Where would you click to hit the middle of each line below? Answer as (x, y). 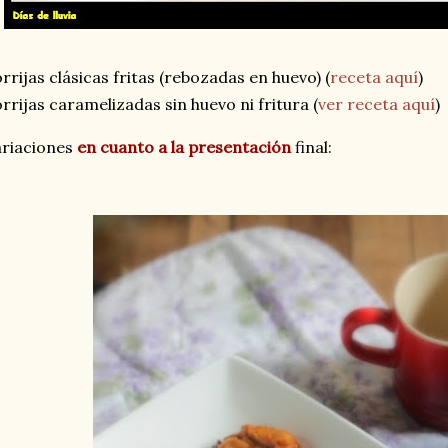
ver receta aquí (376, 104)
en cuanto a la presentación (184, 147)
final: (311, 147)
